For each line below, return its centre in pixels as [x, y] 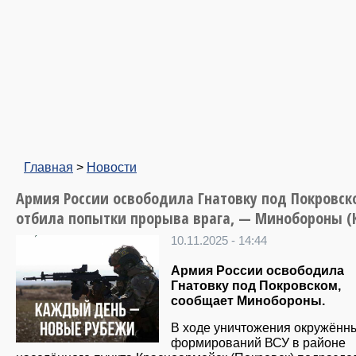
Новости [112, 167]
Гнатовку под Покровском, [256, 286]
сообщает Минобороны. [248, 301]
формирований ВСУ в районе [258, 343]
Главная [48, 167]
